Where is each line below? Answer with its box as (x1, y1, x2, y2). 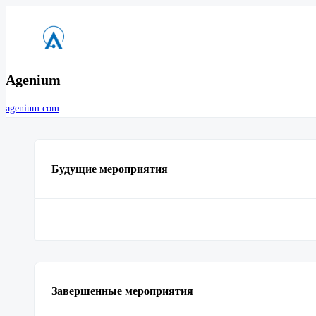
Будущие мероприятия (51, 162, 168, 175)
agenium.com (6, 103, 59, 114)
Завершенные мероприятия (51, 285, 193, 298)
